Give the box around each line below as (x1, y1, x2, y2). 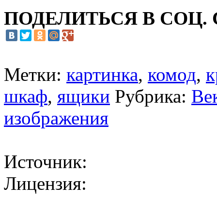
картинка (66, 63, 138, 85)
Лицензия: (4, 172, 87, 194)
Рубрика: (115, 85, 191, 107)
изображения (4, 107, 108, 128)
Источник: (4, 151, 87, 172)
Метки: (4, 63, 66, 85)
